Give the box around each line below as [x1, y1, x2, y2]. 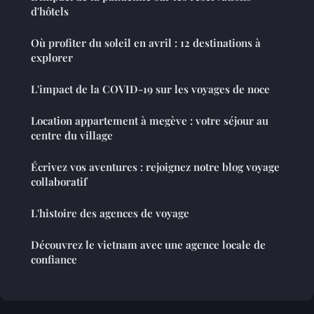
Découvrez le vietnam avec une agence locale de [31, 238, 266, 252]
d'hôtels [31, 4, 69, 19]
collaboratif [31, 175, 87, 189]
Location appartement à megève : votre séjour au [31, 114, 268, 128]
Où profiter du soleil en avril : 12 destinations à [31, 36, 261, 50]
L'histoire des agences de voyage [31, 206, 189, 221]
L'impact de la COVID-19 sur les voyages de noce [31, 82, 270, 97]
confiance [31, 252, 77, 267]
